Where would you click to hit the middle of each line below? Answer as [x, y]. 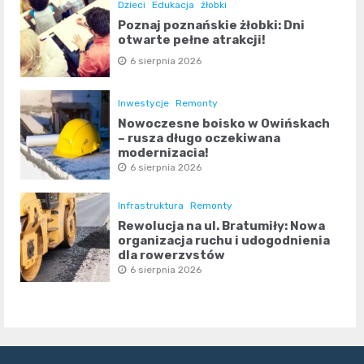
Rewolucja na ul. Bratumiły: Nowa [222, 226]
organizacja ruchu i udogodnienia [224, 241]
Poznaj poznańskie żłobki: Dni [212, 25]
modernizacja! [164, 153]
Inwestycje [144, 104]
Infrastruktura [151, 206]
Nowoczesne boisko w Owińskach [224, 124]
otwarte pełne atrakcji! [192, 40]
